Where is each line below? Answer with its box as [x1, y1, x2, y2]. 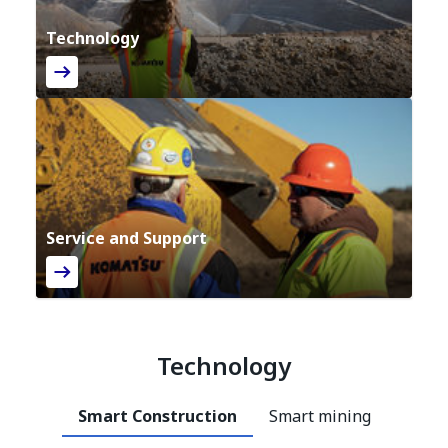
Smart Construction [77, 405, 237, 427]
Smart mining [268, 405, 371, 427]
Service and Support [46, 227, 207, 249]
